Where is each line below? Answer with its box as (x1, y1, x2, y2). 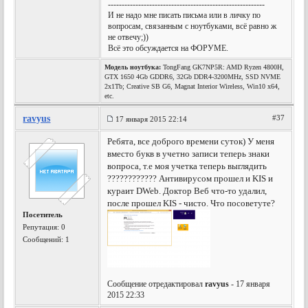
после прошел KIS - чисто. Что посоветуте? (107, 198, 276, 208)
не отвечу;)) (108, 32, 149, 42)
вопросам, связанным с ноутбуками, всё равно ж (108, 21, 277, 31)
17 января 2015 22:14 (115, 115, 188, 123)
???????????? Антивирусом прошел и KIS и (107, 173, 274, 184)
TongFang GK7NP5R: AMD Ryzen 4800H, (161, 63, 285, 71)
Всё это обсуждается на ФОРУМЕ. (108, 43, 229, 53)
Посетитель (23, 210, 63, 219)
